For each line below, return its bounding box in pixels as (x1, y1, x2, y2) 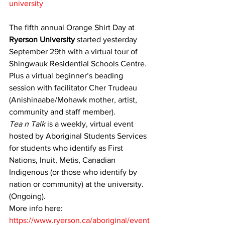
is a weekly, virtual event (45, 120, 136, 128)
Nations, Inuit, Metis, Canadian (9, 156, 118, 164)
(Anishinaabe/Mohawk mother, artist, (9, 95, 139, 104)
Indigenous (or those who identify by (9, 168, 139, 176)
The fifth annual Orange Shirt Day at (9, 23, 137, 32)
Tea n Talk (9, 120, 45, 128)
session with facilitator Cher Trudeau (9, 83, 139, 92)
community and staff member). (9, 107, 116, 116)
